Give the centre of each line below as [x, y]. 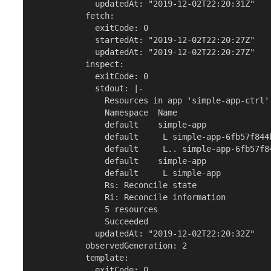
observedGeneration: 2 [110, 246]
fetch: [73, 16]
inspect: [78, 64]
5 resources [95, 210]
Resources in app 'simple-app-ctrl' [151, 101]
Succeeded [90, 222]
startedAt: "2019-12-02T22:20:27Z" [144, 40]
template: [81, 258]
